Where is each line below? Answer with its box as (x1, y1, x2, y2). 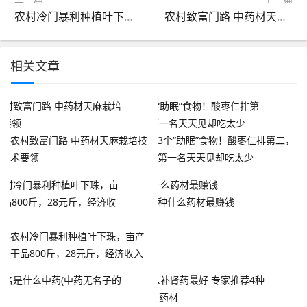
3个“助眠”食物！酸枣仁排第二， (157, 133, 295, 147)
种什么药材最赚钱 (157, 195, 234, 208)
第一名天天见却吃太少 (157, 150, 254, 164)
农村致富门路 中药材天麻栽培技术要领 (277, 8, 286, 24)
